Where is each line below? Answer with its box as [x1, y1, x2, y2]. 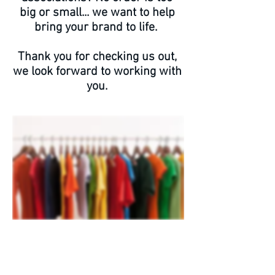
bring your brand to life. [34, 20, 160, 35]
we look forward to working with [12, 64, 182, 79]
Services [27, 239, 76, 256]
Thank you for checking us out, [17, 50, 177, 64]
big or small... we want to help [19, 6, 175, 20]
